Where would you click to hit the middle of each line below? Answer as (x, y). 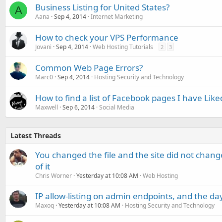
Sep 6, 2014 (79, 107)
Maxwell (47, 107)
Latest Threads (36, 135)
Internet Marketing (117, 16)
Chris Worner (54, 175)
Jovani (43, 47)
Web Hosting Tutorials (123, 47)
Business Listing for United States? (102, 7)
